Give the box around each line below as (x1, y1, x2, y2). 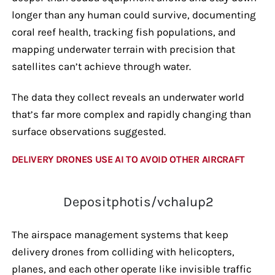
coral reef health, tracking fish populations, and (11, 25, 236, 38)
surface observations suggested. (11, 125, 166, 137)
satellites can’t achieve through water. (11, 60, 193, 72)
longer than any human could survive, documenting (11, 8, 256, 21)
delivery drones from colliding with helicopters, (11, 245, 234, 258)
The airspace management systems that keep (11, 228, 228, 241)
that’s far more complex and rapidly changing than (11, 107, 251, 120)
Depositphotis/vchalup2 (63, 193, 214, 210)
